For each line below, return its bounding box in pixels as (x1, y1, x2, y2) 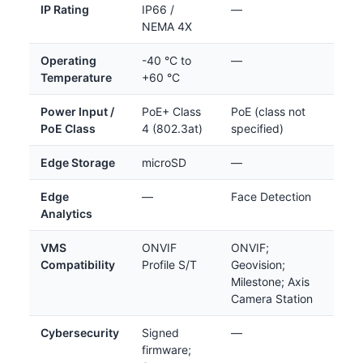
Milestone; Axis (231, 274, 310, 288)
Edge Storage (41, 155, 115, 169)
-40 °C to (142, 53, 191, 67)
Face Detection (231, 189, 311, 203)
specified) (231, 121, 284, 135)
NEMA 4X (142, 19, 192, 33)
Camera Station (231, 291, 313, 305)
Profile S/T (142, 257, 197, 271)
